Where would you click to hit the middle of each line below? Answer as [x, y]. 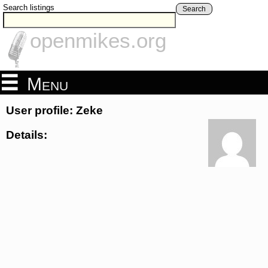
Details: [27, 135]
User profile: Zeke [54, 111]
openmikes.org [98, 41]
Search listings [29, 7]
